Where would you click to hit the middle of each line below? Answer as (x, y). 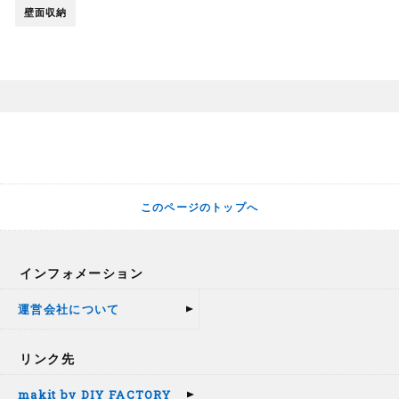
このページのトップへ (199, 207)
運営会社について (69, 309)
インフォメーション (82, 273)
